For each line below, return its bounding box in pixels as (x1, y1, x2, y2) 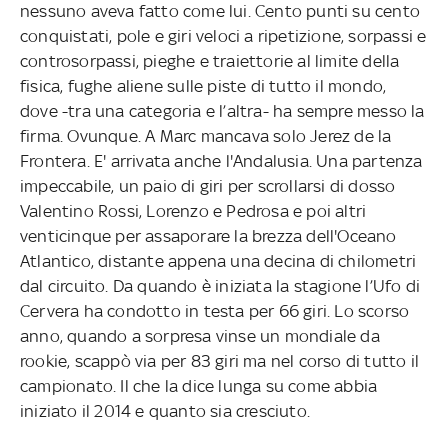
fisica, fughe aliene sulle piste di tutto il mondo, (19, 75, 387, 96)
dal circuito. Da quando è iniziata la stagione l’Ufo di (19, 275, 420, 296)
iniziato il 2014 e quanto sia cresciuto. (19, 400, 310, 421)
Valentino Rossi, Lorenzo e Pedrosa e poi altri (19, 200, 367, 221)
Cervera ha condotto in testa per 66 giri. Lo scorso (19, 300, 410, 321)
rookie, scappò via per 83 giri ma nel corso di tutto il (19, 350, 419, 371)
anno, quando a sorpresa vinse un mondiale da (19, 325, 380, 346)
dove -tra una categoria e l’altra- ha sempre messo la (19, 100, 425, 121)
